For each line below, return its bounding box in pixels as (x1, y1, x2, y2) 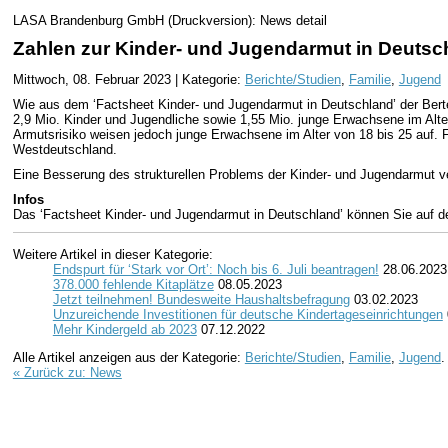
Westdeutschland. (12, 141, 117, 157)
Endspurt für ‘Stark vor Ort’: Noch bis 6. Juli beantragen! (52, 262, 379, 278)
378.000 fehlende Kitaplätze (52, 277, 214, 293)
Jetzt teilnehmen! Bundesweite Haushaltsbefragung (52, 292, 350, 308)
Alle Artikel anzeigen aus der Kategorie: (12, 350, 245, 366)
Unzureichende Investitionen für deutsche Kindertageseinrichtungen (52, 307, 443, 323)
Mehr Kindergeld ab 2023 (52, 322, 197, 338)
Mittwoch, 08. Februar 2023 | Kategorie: (12, 71, 245, 87)
